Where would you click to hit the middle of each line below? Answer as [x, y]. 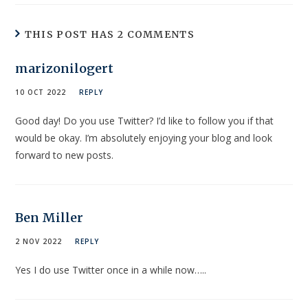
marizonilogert [65, 68]
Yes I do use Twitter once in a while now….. [111, 269]
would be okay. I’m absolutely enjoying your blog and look [144, 137]
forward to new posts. [65, 155]
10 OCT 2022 [41, 92]
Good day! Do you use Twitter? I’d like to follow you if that [145, 120]
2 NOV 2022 [39, 241]
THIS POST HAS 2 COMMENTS [109, 34]
